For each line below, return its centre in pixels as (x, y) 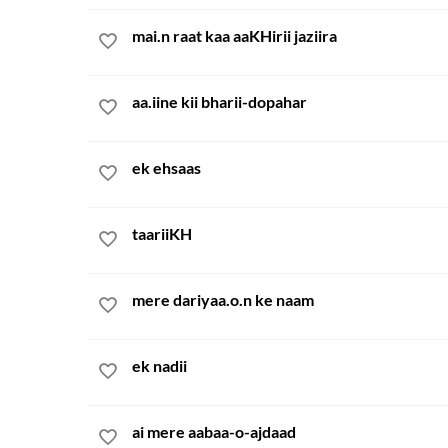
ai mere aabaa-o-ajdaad (214, 431)
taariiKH (162, 233)
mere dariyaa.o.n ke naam (223, 299)
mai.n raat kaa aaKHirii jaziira (234, 35)
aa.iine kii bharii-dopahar (219, 101)
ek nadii (159, 365)
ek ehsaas (166, 167)
